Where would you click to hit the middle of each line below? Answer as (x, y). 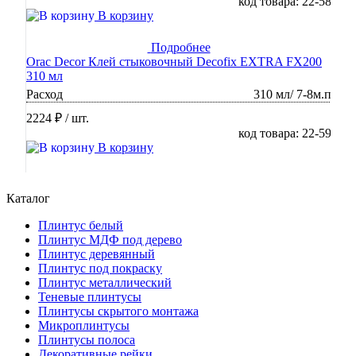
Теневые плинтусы (90, 297)
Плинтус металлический (105, 283)
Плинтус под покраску (100, 269)
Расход (44, 95)
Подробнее (180, 48)
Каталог (28, 199)
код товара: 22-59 (285, 133)
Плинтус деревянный (97, 254)
